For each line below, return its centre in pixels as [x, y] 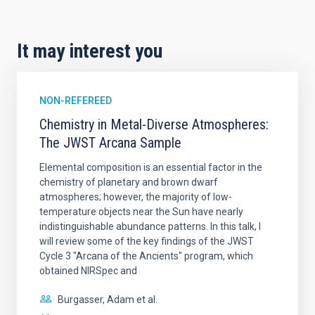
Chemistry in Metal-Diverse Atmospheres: [154, 124]
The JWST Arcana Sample [110, 143]
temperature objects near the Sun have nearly [141, 212]
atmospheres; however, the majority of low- [136, 197]
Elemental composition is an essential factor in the [151, 167]
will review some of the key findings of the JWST [147, 241]
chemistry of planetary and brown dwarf [129, 182]
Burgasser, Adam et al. [108, 300]
